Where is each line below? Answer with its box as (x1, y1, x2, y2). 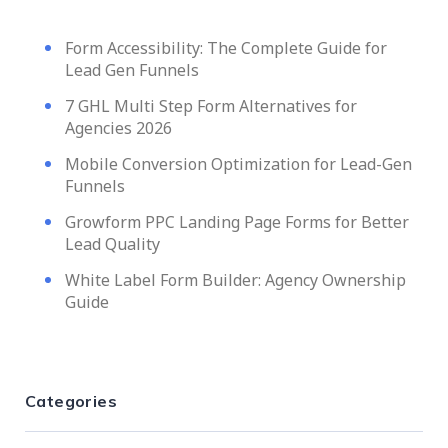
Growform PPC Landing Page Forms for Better (65, 210, 409, 233)
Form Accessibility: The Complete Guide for (65, 36, 387, 59)
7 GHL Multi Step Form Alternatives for (65, 94, 357, 117)
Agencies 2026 (65, 116, 172, 139)
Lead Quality (65, 232, 160, 255)
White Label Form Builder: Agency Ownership (65, 268, 406, 291)
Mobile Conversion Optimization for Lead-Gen (65, 152, 412, 175)
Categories (25, 390, 117, 411)
